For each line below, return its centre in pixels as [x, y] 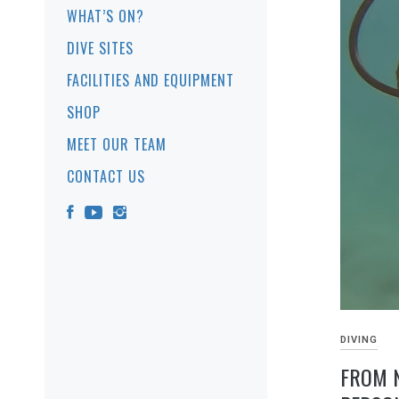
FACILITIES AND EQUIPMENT [151, 80]
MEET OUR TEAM [117, 144]
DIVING [359, 339]
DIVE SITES [100, 48]
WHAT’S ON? [106, 16]
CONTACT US [106, 176]
